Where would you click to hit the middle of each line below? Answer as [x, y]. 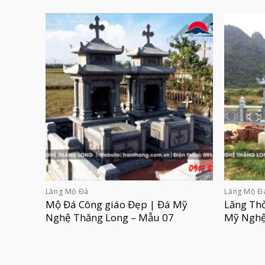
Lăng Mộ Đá [67, 192]
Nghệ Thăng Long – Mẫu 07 [109, 217]
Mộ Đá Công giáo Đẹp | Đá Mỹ [116, 204]
